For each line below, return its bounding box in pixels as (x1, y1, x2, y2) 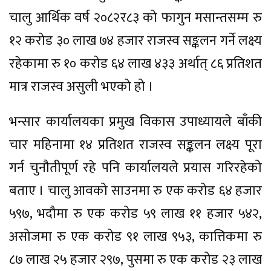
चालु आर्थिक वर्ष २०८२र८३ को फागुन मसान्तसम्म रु (9, 6, 262, 29)
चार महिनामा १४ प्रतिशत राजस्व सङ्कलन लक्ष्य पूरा (9, 133, 262, 156)
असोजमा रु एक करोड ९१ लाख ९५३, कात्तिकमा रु (9, 225, 262, 248)
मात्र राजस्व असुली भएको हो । (9, 75, 154, 98)
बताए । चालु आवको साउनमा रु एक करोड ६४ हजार (9, 179, 262, 202)
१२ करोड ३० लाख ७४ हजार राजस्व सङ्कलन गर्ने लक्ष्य (9, 29, 262, 52)
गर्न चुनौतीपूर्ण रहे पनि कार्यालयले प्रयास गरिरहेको (9, 156, 262, 179)
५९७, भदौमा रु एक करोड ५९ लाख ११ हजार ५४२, (9, 202, 262, 225)
